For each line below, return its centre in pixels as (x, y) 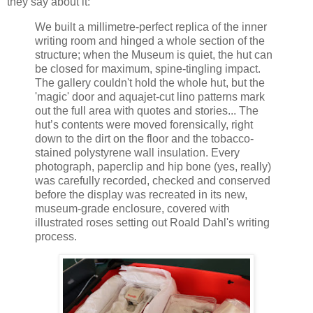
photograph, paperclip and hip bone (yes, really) (153, 166)
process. (56, 236)
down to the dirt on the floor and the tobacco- (144, 138)
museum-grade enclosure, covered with (132, 208)
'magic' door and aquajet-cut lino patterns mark (150, 96)
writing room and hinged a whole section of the (150, 41)
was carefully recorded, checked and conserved (153, 180)
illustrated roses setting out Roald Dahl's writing (152, 222)
